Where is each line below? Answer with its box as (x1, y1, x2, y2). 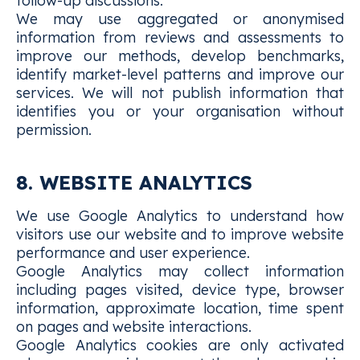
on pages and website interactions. (16, 317, 252, 336)
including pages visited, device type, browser (16, 280, 344, 299)
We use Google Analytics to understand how (16, 207, 344, 225)
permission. (16, 121, 92, 139)
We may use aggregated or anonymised (16, 10, 344, 28)
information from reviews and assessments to (16, 28, 344, 47)
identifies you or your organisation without (16, 102, 344, 121)
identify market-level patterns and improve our (16, 65, 344, 84)
